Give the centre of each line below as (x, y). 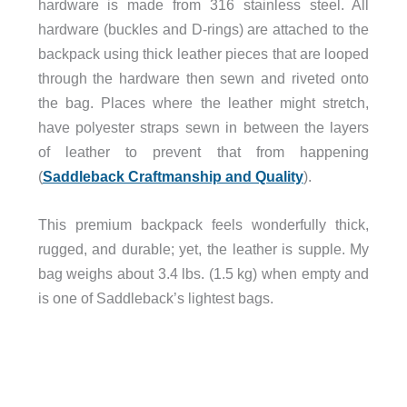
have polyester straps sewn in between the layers (203, 128)
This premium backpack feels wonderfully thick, (203, 225)
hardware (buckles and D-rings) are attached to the (203, 30)
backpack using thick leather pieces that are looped (203, 54)
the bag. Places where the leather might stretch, (203, 103)
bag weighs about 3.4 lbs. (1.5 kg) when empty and (203, 274)
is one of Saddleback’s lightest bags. (157, 298)
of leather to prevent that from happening (203, 152)
